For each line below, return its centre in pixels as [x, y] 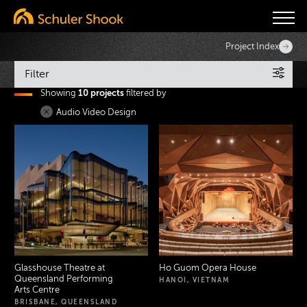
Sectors [45, 144]
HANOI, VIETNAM [194, 280]
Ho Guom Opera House [208, 268]
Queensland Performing [64, 279]
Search [29, 170]
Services [47, 109]
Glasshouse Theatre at [60, 268]
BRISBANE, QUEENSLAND [66, 302]
